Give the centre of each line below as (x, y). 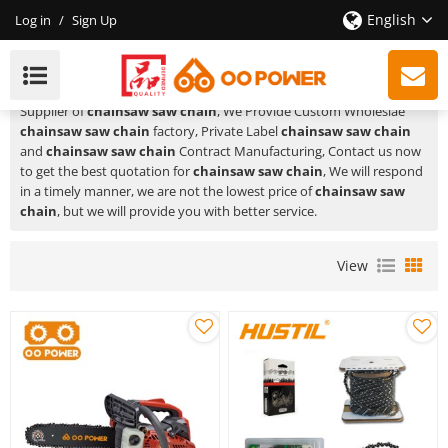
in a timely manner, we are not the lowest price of (167, 191)
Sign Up (94, 20)
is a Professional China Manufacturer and (263, 91)
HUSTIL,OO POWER (80, 91)
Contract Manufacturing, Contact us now (298, 151)
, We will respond (373, 171)
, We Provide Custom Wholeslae (311, 111)
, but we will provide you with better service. (187, 211)
